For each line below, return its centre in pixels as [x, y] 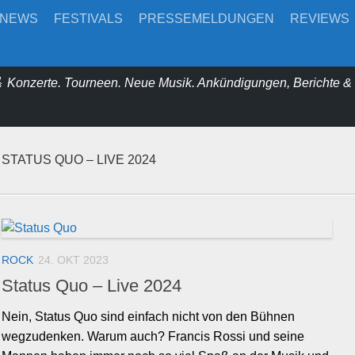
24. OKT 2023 [73, 260]
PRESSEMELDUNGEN [206, 19]
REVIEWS [320, 19]
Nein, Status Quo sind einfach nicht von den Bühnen [148, 317]
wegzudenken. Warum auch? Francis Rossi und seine [153, 337]
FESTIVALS [88, 19]
